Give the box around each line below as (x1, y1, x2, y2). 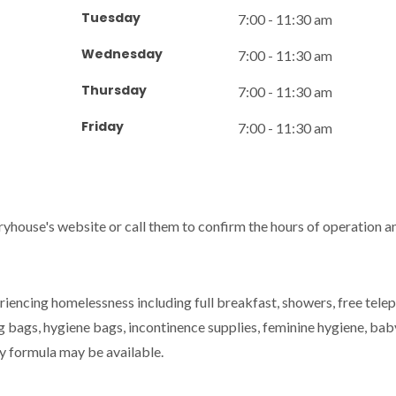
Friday (80, 118, 124, 135)
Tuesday (80, 9, 141, 27)
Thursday (80, 81, 147, 99)
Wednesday (80, 45, 163, 63)
